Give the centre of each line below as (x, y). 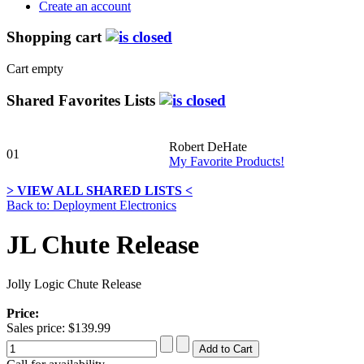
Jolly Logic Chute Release (74, 284)
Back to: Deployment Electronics (91, 205)
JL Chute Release (103, 245)
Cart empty (35, 69)
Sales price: (37, 328)
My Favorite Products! (227, 161)
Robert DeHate (208, 146)
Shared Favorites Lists (83, 100)
